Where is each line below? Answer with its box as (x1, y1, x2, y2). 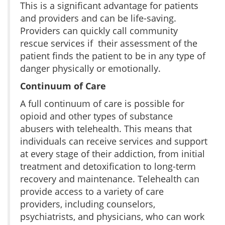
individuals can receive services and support (20, 135, 207, 147)
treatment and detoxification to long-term (20, 160, 196, 172)
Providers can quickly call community (20, 24, 178, 37)
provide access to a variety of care (20, 185, 164, 197)
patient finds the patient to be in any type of (20, 49, 205, 62)
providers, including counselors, (20, 197, 155, 210)
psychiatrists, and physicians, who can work (20, 210, 204, 222)
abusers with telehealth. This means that (20, 122, 192, 135)
